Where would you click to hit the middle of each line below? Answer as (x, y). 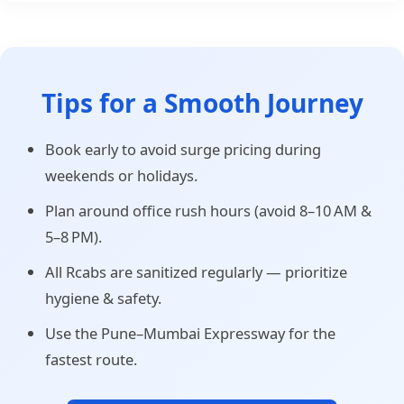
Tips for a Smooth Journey (202, 102)
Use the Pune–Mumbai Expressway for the (190, 333)
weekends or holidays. (121, 175)
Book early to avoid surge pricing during (183, 149)
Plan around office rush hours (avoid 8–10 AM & (208, 210)
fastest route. (91, 359)
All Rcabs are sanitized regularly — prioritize (196, 271)
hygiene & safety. (103, 298)
